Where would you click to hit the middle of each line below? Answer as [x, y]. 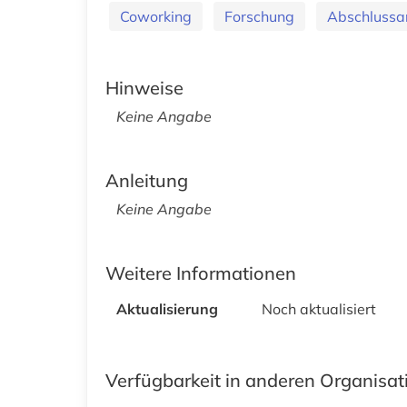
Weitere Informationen [201, 273]
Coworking [156, 16]
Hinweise [144, 87]
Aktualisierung [167, 308]
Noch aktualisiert [319, 308]
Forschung [259, 16]
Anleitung [147, 180]
